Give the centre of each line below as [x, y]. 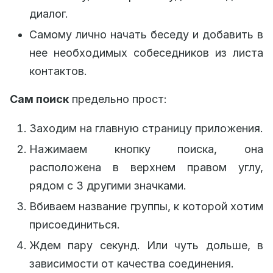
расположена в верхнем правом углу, [146, 167]
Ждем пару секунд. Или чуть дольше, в [146, 245]
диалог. [49, 14]
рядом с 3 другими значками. [108, 186]
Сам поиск [39, 99]
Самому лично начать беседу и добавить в [146, 34]
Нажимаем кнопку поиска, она [146, 149]
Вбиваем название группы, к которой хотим [146, 206]
